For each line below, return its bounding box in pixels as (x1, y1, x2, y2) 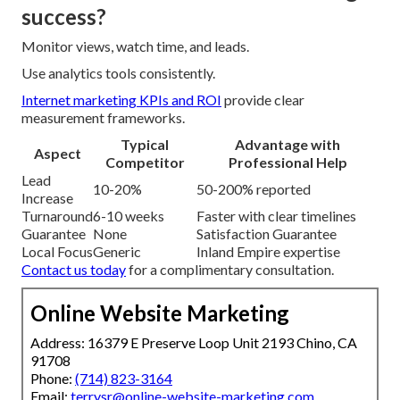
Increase (21, 188, 73, 206)
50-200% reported (196, 179, 311, 197)
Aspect (33, 144, 81, 162)
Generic (93, 242, 141, 260)
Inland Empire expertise (196, 242, 340, 260)
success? (21, 3, 106, 29)
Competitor (104, 153, 185, 171)
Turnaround (21, 206, 93, 224)
